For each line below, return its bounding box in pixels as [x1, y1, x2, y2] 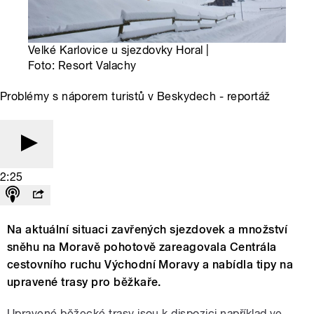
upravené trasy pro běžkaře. [7, 275, 161, 289]
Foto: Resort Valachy [28, 59, 137, 73]
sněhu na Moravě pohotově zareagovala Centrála [7, 240, 277, 254]
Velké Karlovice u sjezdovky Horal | [28, 43, 210, 57]
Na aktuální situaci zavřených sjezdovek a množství [7, 223, 288, 237]
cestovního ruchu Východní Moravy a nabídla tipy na [7, 258, 294, 272]
